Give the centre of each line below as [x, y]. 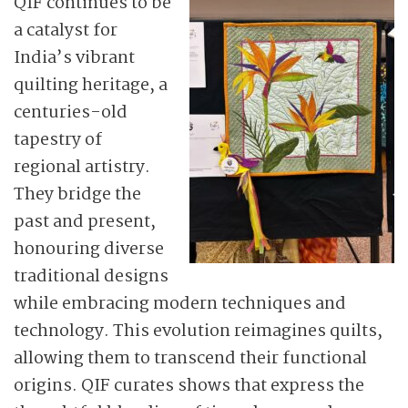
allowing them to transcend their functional [190, 359]
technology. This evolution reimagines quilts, [198, 331]
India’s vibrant [74, 58]
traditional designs [91, 277]
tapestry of [58, 140]
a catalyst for [66, 31]
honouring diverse [89, 250]
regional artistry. [82, 168]
